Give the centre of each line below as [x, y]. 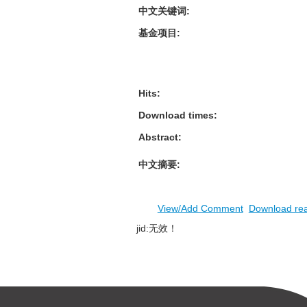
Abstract [158, 137]
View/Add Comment [200, 208]
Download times [176, 115]
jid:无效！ [157, 228]
